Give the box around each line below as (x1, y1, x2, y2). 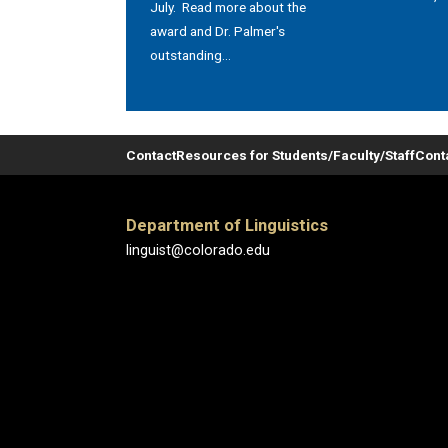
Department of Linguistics (126, 216, 328, 236)
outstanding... (150, 47, 231, 64)
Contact (126, 147, 176, 164)
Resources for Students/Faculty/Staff (176, 147, 415, 164)
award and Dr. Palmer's (150, 23, 285, 40)
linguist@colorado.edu (126, 242, 270, 260)
